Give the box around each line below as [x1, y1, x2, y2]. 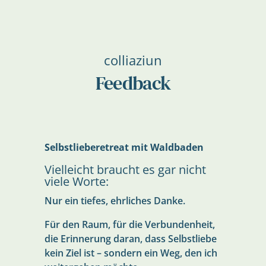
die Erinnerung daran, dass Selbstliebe [44, 232, 217, 246]
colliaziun [103, 51, 162, 69]
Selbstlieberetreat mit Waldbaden [44, 141, 204, 154]
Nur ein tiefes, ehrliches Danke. [44, 194, 185, 208]
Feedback [95, 70, 171, 97]
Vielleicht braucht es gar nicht [44, 161, 206, 178]
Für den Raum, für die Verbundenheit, [44, 218, 215, 232]
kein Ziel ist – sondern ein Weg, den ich [44, 246, 217, 260]
